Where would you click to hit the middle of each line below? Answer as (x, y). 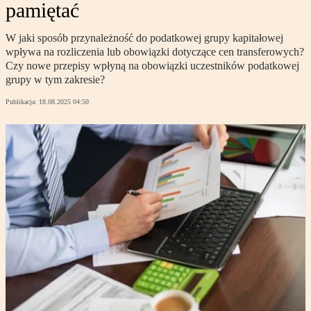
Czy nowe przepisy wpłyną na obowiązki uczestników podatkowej (152, 66)
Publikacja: (22, 102)
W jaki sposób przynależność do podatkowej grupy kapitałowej (144, 38)
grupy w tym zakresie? (55, 80)
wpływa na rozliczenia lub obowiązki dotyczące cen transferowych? (155, 52)
